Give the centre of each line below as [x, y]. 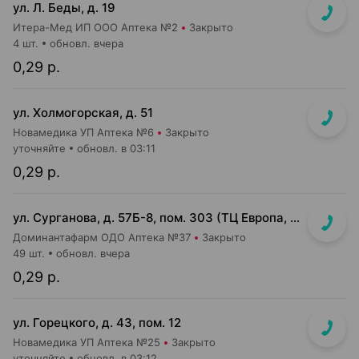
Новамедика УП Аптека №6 [83, 132]
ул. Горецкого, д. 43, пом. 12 [97, 323]
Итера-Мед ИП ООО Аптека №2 [95, 27]
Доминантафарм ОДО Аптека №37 [102, 237]
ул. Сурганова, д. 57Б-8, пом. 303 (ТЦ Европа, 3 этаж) [295, 218]
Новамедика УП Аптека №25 [87, 342]
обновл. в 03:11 [116, 148]
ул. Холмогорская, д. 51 [83, 113]
